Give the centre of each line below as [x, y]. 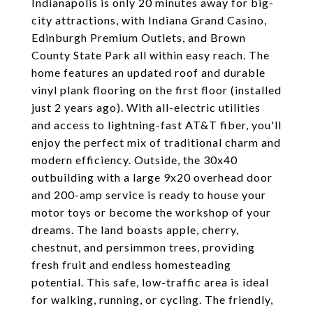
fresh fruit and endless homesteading [131, 264]
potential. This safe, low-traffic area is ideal [150, 282]
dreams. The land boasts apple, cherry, [135, 230]
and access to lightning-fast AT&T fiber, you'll [156, 125]
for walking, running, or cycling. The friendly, [152, 299]
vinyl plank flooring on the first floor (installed [156, 90]
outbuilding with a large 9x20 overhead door [152, 177]
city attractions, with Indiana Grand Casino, [149, 20]
